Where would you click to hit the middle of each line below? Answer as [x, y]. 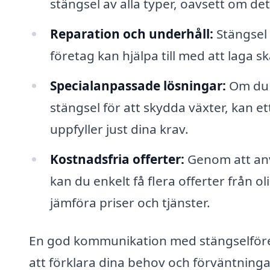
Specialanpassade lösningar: [138, 85]
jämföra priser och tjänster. [130, 202]
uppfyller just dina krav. [119, 129]
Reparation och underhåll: [131, 33]
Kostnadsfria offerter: [117, 159]
